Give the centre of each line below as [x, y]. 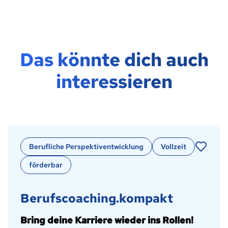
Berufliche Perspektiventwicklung [86, 147]
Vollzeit [174, 147]
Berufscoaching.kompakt [97, 198]
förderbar [46, 165]
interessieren [114, 81]
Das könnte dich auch [114, 60]
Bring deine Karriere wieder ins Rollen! [107, 220]
